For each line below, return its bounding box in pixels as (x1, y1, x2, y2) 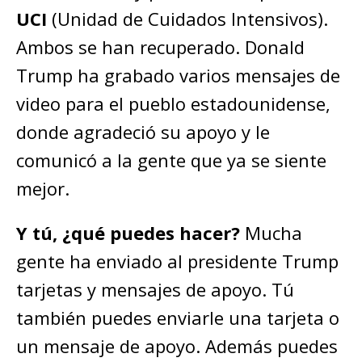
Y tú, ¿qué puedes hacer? (16, 220, 245, 245)
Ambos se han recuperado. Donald (16, 34, 305, 59)
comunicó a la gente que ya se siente (16, 147, 326, 172)
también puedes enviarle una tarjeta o (16, 305, 339, 330)
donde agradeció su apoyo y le (16, 119, 270, 144)
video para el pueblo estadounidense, (16, 90, 330, 116)
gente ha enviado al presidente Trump (16, 248, 339, 273)
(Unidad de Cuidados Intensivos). (47, 6, 328, 31)
